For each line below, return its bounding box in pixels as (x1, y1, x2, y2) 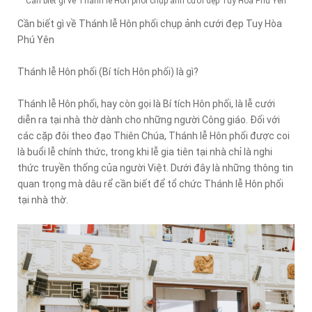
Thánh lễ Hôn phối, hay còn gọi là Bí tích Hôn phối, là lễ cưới (17, 98, 275, 109)
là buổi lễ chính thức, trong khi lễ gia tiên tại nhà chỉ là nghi (17, 146, 272, 157)
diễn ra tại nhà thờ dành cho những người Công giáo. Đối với (17, 114, 280, 125)
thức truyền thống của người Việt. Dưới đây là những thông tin (17, 162, 293, 173)
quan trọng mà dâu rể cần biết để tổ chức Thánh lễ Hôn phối (17, 178, 283, 189)
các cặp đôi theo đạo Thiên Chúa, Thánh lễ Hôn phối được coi (17, 130, 290, 141)
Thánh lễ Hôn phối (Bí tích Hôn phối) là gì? (17, 66, 198, 77)
